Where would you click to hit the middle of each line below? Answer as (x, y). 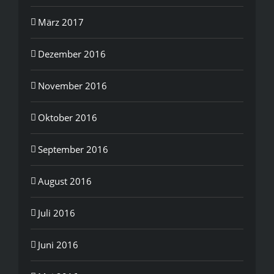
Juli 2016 (57, 213)
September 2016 (73, 149)
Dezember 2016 (72, 54)
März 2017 (61, 22)
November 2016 (72, 85)
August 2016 (65, 181)
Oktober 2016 (68, 117)
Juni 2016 (58, 244)
